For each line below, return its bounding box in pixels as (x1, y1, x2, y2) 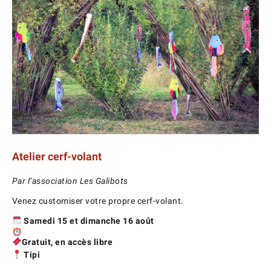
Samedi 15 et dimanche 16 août (21, 215, 154, 226)
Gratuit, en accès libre (21, 237, 113, 247)
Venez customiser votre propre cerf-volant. (11, 195, 184, 206)
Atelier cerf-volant (11, 149, 102, 163)
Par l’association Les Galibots (11, 175, 128, 186)
